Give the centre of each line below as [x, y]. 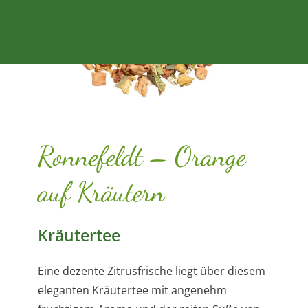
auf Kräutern [101, 192]
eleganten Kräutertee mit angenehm [132, 290]
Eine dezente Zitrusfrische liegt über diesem [152, 271]
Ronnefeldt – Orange [142, 156]
